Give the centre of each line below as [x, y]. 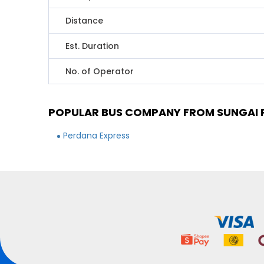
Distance [85, 21]
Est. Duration [93, 46]
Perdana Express [97, 136]
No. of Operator [100, 71]
